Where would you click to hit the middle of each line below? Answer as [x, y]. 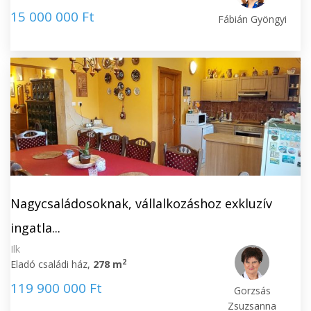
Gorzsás [252, 291]
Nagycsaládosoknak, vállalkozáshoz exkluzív [141, 203]
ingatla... [35, 228]
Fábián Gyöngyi [252, 19]
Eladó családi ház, [52, 264]
